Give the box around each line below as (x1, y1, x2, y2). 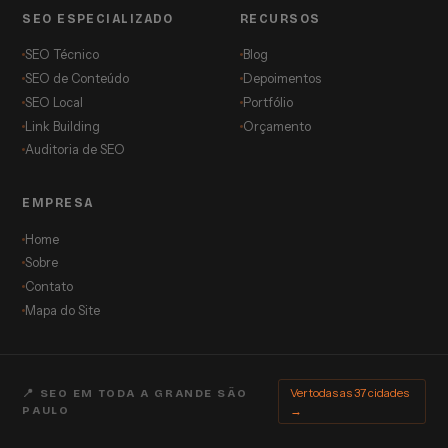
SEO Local (25, 94, 84, 110)
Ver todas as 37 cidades (290, 385, 410, 400)
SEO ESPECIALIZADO (22, 11, 174, 26)
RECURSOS (240, 11, 321, 26)
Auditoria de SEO (25, 142, 126, 158)
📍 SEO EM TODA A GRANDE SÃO (22, 386, 248, 400)
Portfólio (243, 94, 293, 110)
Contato (25, 279, 74, 295)
